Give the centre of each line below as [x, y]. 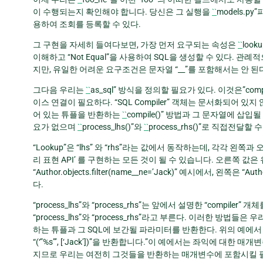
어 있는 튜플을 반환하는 [77, 114]
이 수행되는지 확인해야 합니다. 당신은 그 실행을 [122, 11]
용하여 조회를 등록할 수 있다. [87, 24]
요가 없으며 [55, 127]
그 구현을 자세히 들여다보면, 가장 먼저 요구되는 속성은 [135, 44]
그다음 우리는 [59, 90]
